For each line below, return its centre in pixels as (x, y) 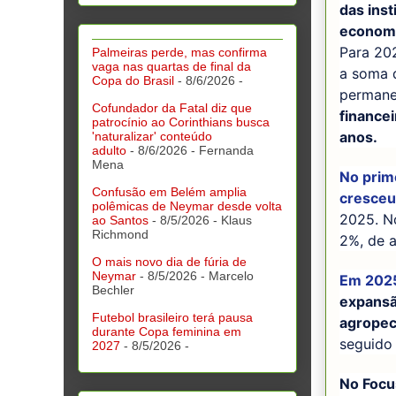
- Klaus (231, 221)
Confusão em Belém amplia (169, 192)
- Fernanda (221, 151)
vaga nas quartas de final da (171, 67)
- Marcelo (225, 276)
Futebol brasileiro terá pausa (172, 318)
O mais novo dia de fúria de (169, 262)
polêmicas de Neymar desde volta (187, 206)
